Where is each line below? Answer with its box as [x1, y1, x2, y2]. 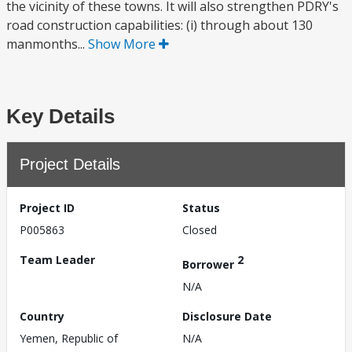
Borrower [182, 256, 237, 272]
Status [182, 200, 220, 215]
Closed [182, 222, 217, 237]
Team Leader [20, 252, 95, 267]
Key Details [6, 104, 115, 128]
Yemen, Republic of [20, 330, 118, 346]
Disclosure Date [182, 308, 272, 324]
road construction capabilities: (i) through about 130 [6, 16, 313, 34]
